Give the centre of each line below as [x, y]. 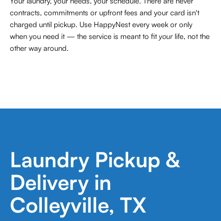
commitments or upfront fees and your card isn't [121, 13]
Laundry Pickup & [95, 159]
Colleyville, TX [78, 205]
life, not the [191, 36]
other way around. [39, 48]
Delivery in [61, 182]
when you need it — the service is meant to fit [84, 36]
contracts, [26, 13]
